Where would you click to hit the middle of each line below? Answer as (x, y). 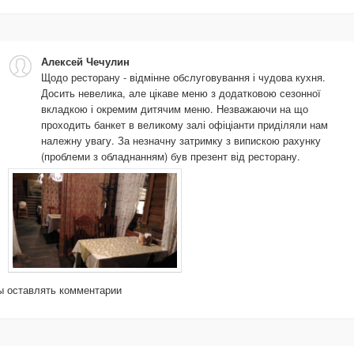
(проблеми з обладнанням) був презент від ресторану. (171, 156)
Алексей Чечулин (85, 61)
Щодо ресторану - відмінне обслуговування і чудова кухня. (183, 77)
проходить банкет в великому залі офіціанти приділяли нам (185, 124)
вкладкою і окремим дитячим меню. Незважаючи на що (175, 108)
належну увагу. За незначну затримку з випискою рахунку (181, 140)
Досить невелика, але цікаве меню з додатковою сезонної (181, 92)
